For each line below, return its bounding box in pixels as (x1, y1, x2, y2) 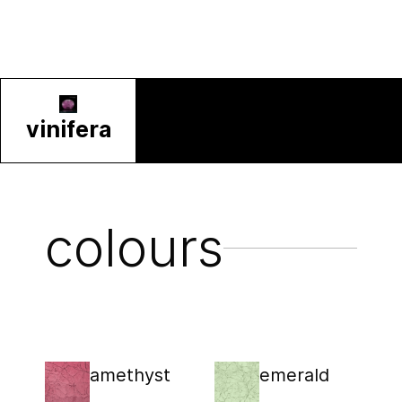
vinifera (25, 115, 111, 143)
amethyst (90, 363, 170, 386)
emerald (259, 363, 329, 386)
